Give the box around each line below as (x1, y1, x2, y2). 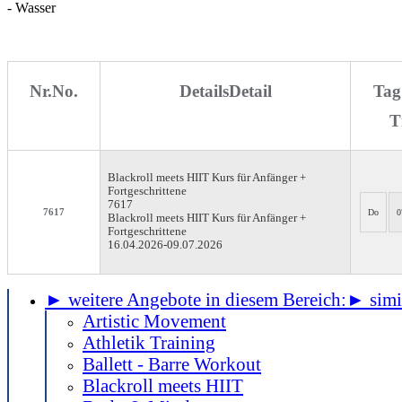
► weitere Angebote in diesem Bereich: (45, 289, 346, 310)
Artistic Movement (83, 310, 226, 331)
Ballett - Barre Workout (83, 354, 261, 374)
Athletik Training (83, 332, 215, 353)
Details (179, 82, 229, 100)
